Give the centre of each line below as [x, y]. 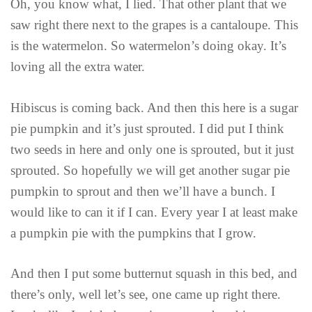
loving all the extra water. [78, 67]
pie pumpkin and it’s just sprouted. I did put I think [147, 128]
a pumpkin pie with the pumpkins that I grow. [133, 233]
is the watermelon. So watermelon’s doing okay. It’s [148, 46]
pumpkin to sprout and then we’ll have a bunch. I [143, 191]
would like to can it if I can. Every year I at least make [154, 212]
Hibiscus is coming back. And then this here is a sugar [154, 107]
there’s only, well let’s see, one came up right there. [146, 295]
